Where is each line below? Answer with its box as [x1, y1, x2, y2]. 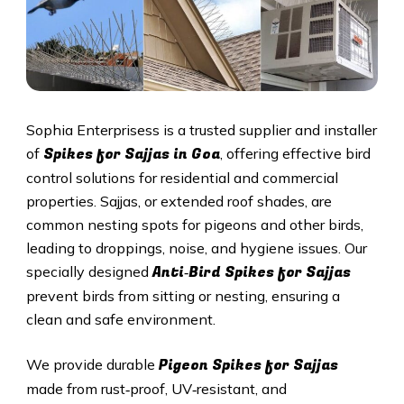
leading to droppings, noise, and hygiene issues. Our [25, 239, 367, 258]
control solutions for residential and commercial [25, 169, 338, 188]
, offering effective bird [219, 144, 371, 163]
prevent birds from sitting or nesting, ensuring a [25, 287, 340, 306]
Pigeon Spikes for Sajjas [158, 354, 338, 377]
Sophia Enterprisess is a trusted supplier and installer [25, 121, 377, 140]
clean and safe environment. [25, 310, 216, 329]
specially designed [25, 262, 152, 281]
